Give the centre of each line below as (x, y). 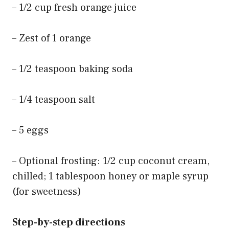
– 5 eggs (30, 130)
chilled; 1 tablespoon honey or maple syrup (110, 176)
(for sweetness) (47, 191)
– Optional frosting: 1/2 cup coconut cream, (111, 161)
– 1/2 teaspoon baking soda (73, 69)
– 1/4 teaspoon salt (54, 99)
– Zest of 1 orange (52, 38)
